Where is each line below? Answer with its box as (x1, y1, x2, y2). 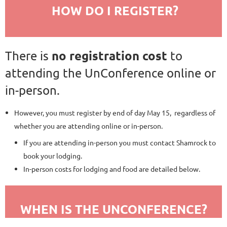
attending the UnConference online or (5, 65, 216, 80)
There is (5, 48, 52, 63)
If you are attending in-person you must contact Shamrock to (23, 137, 216, 147)
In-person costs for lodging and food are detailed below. (23, 164, 202, 173)
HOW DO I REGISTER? (51, 2, 178, 18)
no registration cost (52, 47, 167, 63)
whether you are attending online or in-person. (14, 121, 164, 130)
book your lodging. (23, 150, 82, 160)
